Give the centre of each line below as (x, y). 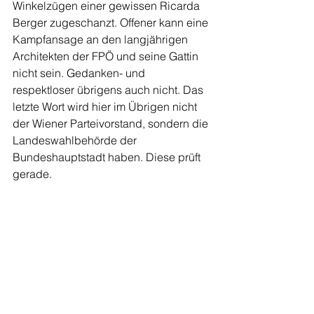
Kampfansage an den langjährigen (102, 39)
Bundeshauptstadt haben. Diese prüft (108, 157)
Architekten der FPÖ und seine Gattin (107, 56)
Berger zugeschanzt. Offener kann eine (112, 22)
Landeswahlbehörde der (76, 140)
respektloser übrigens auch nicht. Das (109, 90)
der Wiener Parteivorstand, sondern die (112, 123)
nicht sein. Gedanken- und (80, 73)
